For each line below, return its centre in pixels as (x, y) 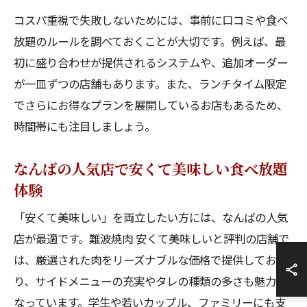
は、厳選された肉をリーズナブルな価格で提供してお (145, 260)
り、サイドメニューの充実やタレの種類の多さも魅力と (150, 281)
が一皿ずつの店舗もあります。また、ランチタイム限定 (150, 84)
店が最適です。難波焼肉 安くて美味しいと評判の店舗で (151, 238)
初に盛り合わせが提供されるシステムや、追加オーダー (151, 62)
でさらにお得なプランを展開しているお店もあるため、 (151, 105)
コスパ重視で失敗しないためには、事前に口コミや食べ (151, 20)
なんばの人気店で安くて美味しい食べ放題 (150, 168)
